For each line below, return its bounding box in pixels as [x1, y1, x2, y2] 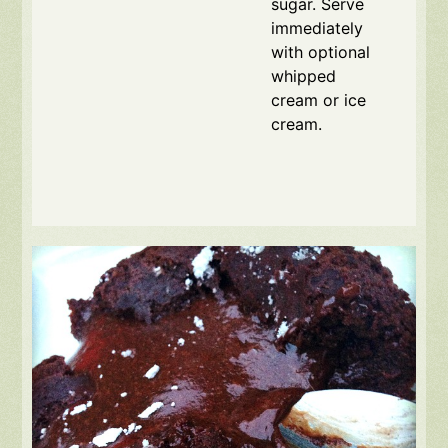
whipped [271, 66, 337, 87]
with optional [271, 42, 371, 63]
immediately [271, 18, 364, 39]
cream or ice [271, 90, 367, 111]
